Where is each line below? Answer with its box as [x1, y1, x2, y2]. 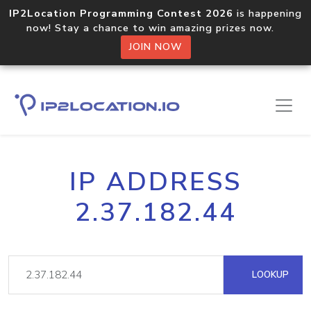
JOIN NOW [128, 40, 183, 53]
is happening [233, 6, 302, 20]
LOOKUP [249, 268, 289, 281]
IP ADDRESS [69, 165, 242, 199]
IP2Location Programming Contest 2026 [9, 6, 233, 20]
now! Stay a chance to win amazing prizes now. [26, 21, 285, 35]
